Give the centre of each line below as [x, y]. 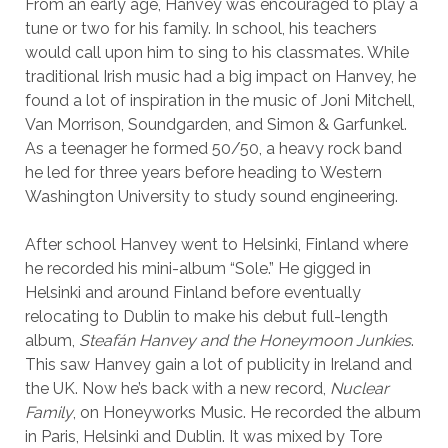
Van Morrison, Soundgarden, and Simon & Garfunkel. [215, 125]
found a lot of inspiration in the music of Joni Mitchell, [219, 101]
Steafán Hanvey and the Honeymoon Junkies [244, 341]
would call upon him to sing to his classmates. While [216, 53]
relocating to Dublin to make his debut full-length [206, 317]
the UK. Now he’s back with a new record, [177, 389]
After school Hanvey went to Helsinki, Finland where [216, 245]
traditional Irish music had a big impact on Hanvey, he [220, 77]
